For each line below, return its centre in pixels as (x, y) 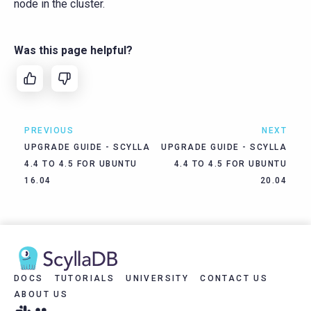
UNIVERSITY (158, 278)
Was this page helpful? (73, 50)
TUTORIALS (85, 278)
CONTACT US (234, 278)
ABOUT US (41, 294)
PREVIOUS (49, 130)
